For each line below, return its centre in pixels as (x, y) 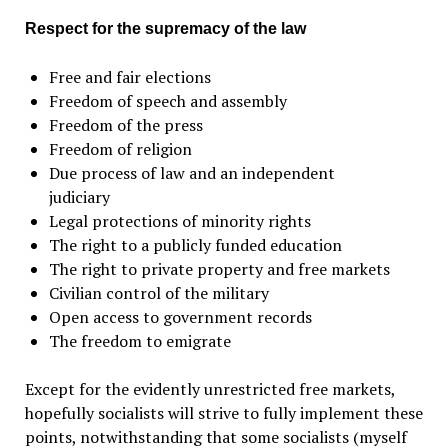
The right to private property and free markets (219, 269)
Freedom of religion (120, 149)
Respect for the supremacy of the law (165, 29)
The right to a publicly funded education (195, 245)
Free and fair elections (129, 77)
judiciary (79, 197)
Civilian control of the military (158, 293)
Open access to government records (180, 317)
